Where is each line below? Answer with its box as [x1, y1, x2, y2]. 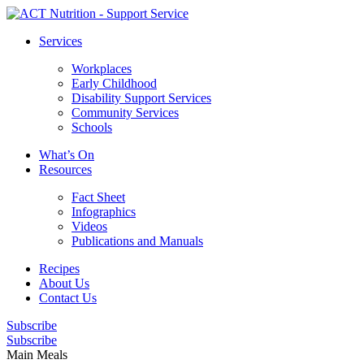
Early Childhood [71, 76, 157, 90]
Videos [71, 219, 107, 233]
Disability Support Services [71, 91, 211, 105]
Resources [39, 162, 92, 176]
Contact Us [39, 291, 97, 305]
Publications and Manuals [71, 234, 203, 248]
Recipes [39, 262, 80, 275]
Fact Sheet [71, 190, 125, 204]
